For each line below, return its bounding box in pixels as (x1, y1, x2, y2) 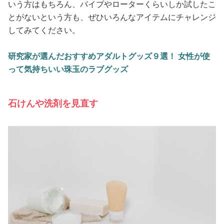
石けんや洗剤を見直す (8, 98, 98, 108)
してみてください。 (8, 25, 80, 34)
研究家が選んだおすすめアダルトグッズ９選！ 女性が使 (8, 51, 210, 60)
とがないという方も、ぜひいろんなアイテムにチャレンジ (8, 12, 216, 21)
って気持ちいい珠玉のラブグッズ (8, 64, 128, 73)
